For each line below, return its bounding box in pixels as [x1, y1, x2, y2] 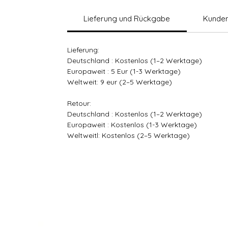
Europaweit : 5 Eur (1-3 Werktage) [67, 66, 181, 76]
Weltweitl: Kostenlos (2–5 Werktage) [67, 130, 190, 140]
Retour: [67, 98, 91, 108]
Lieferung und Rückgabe [83, 13, 170, 23]
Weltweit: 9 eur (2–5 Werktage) [67, 77, 172, 87]
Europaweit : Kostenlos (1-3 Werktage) [67, 120, 197, 129]
